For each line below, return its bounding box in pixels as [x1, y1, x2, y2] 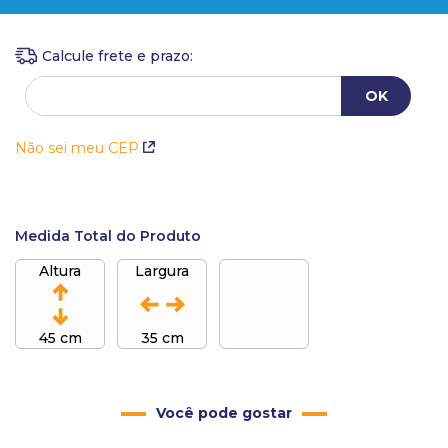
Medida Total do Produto [15, 227, 201, 245]
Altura [39, 261, 81, 280]
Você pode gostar [156, 404, 292, 422]
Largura [135, 261, 189, 280]
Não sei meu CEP [15, 139, 139, 157]
